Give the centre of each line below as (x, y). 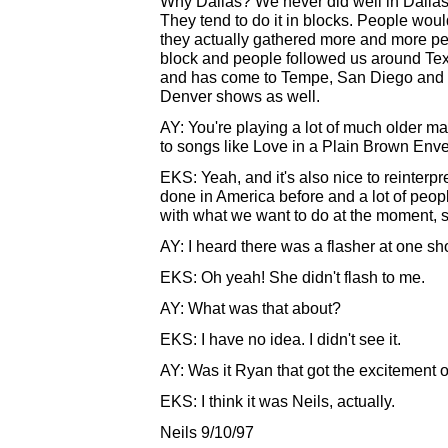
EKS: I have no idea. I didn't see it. (280, 339)
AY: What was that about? (250, 308)
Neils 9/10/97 (207, 432)
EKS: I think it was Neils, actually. (277, 401)
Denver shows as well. (240, 96)
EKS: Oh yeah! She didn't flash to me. (292, 277)
